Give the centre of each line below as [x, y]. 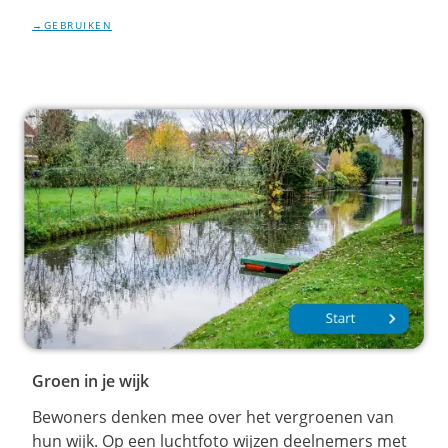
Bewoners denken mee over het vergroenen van [213, 417]
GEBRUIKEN [77, 25]
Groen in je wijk [90, 381]
